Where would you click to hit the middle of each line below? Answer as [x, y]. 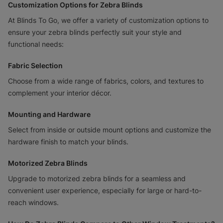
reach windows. [33, 202]
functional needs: [36, 44]
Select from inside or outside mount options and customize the [110, 129]
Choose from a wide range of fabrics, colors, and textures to [106, 81]
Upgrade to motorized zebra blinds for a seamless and [97, 178]
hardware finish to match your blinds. [68, 141]
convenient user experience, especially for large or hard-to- [105, 190]
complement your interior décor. [60, 93]
